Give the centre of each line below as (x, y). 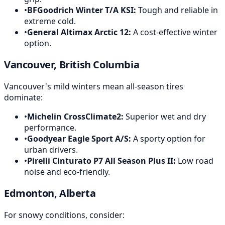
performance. (50, 127)
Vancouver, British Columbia (72, 64)
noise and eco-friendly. (67, 172)
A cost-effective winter (174, 32)
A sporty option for (168, 138)
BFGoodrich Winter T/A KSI (80, 10)
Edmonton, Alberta (50, 193)
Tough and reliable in (177, 10)
